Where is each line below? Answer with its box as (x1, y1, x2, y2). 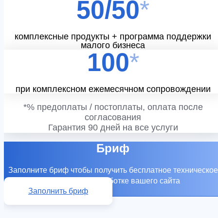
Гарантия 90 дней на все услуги (48, 122, 178, 132)
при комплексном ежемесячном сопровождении (15, 84, 211, 94)
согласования (85, 112, 141, 122)
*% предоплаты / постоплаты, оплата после (23, 102, 203, 112)
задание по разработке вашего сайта (46, 176, 180, 185)
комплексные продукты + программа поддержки (15, 31, 211, 41)
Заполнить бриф (28, 186, 88, 195)
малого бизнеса (81, 40, 145, 50)
